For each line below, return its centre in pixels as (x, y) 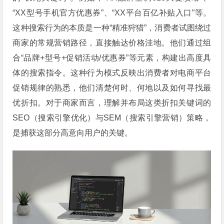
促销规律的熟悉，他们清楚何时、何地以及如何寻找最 (112, 87)
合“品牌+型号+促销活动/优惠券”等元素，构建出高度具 (112, 57)
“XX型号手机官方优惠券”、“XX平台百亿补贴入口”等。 (112, 12)
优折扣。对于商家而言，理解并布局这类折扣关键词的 (112, 102)
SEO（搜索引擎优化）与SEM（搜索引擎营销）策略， (112, 117)
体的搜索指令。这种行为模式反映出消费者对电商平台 (112, 72)
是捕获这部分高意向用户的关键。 (73, 132)
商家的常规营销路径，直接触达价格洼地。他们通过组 (112, 42)
